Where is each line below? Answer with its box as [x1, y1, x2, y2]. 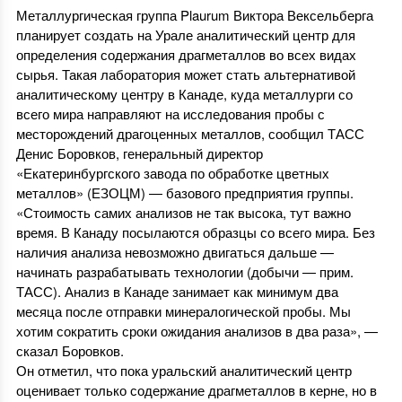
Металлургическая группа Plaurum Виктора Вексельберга [15, 5, 373, 24]
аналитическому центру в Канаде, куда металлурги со [15, 84, 353, 103]
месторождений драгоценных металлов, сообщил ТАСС [15, 124, 364, 143]
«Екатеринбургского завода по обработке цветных [15, 163, 329, 182]
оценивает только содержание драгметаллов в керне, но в [15, 380, 377, 399]
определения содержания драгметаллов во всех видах [15, 45, 356, 64]
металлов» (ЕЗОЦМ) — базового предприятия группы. [15, 183, 354, 202]
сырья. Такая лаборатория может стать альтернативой [15, 65, 355, 83]
